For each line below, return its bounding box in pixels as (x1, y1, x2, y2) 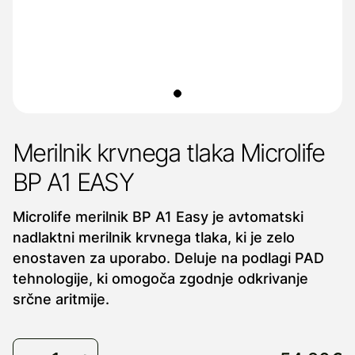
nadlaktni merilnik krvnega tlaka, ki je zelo (13, 229, 295, 246)
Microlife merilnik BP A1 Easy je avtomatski (13, 208, 303, 225)
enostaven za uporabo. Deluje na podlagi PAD (13, 250, 324, 266)
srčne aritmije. (13, 291, 109, 307)
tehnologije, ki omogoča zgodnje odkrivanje (13, 270, 308, 287)
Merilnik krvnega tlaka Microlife (13, 138, 325, 168)
